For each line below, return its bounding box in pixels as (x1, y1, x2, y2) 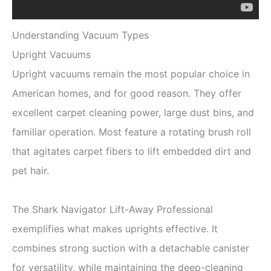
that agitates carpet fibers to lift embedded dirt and (12, 145, 251, 157)
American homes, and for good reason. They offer (12, 87, 241, 99)
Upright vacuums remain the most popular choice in (12, 67, 250, 80)
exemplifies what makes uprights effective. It (12, 222, 218, 235)
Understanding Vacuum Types (12, 28, 149, 41)
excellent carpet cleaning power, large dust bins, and (12, 106, 254, 119)
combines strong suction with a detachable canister (12, 241, 249, 254)
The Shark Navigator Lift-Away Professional (12, 203, 213, 215)
